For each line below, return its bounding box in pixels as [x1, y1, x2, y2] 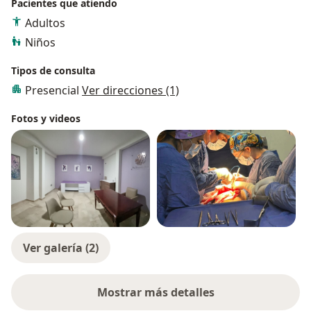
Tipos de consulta [11, 64, 95, 78]
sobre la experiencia [154, 292, 265, 308]
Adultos [25, 15, 65, 31]
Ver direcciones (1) [82, 83, 179, 99]
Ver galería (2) [23, 240, 99, 256]
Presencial [25, 83, 82, 99]
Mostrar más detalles [96, 285, 215, 301]
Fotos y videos [11, 112, 81, 126]
